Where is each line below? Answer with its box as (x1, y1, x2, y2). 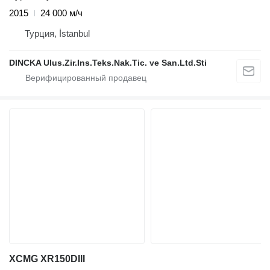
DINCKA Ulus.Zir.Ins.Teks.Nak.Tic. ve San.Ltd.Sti (9, 58, 207, 68)
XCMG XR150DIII (9, 254, 85, 265)
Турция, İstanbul (25, 28, 90, 39)
